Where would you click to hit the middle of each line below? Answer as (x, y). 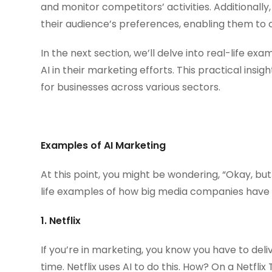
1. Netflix (61, 220)
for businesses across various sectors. (131, 87)
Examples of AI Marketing (104, 145)
